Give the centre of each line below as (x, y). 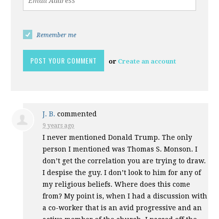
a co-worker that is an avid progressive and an (122, 208)
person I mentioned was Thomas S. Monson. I (120, 149)
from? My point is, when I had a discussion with (125, 196)
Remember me (57, 35)
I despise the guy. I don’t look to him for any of (122, 172)
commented (76, 114)
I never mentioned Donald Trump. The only (118, 137)
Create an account (147, 61)
